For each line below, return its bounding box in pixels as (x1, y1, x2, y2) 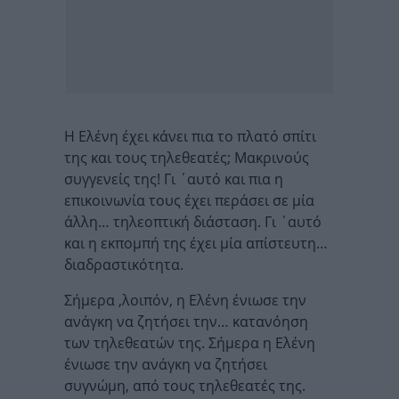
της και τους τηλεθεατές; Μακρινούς (64, 147, 309, 167)
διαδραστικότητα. (64, 254, 183, 274)
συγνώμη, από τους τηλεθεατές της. (64, 375, 305, 395)
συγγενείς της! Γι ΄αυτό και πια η (64, 168, 283, 189)
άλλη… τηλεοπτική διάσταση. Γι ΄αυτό (64, 211, 322, 232)
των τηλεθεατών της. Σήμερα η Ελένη (64, 332, 315, 353)
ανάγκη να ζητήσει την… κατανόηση (64, 311, 308, 331)
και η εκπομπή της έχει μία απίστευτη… (64, 232, 328, 253)
